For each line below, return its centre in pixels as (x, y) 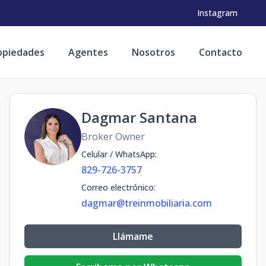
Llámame (133, 236)
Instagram (217, 13)
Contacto (221, 52)
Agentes (88, 52)
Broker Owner (113, 137)
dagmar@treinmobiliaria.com (147, 203)
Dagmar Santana (139, 117)
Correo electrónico (118, 187)
